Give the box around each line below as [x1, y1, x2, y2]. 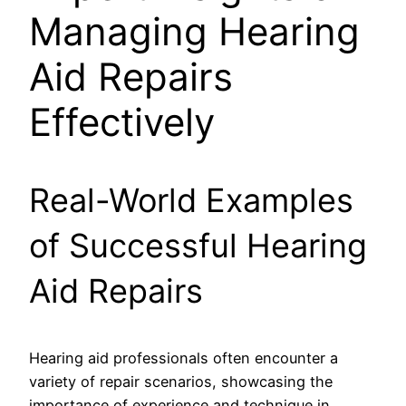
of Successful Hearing [29, 225, 367, 266]
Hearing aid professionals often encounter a [29, 348, 338, 367]
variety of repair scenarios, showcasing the [29, 372, 333, 391]
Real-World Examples [29, 179, 353, 220]
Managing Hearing [29, 7, 360, 54]
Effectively [29, 98, 215, 145]
